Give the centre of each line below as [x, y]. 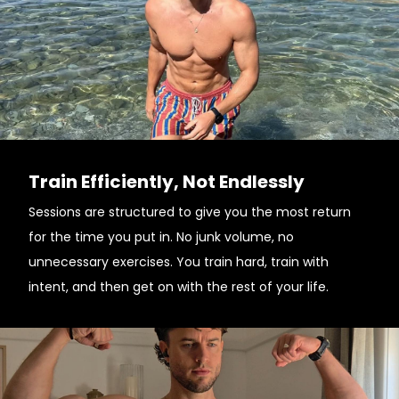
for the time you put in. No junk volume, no [161, 237]
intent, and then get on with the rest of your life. [179, 287]
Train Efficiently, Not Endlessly [167, 182]
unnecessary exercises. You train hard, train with [179, 262]
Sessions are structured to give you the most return [190, 212]
